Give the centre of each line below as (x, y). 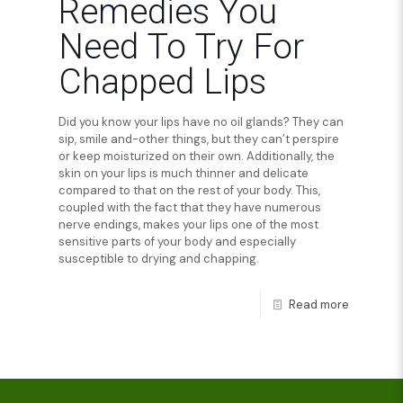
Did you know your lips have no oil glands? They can (201, 122)
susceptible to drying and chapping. (159, 259)
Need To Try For (181, 47)
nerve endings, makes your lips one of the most (188, 224)
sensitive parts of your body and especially (177, 242)
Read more (319, 304)
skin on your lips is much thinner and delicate (184, 173)
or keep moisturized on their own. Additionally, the (197, 156)
